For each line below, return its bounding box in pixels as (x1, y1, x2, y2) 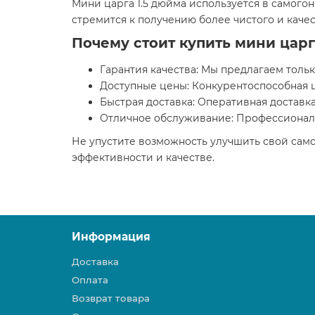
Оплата (72, 274, 108, 285)
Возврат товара (72, 292, 150, 304)
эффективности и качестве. (72, 150, 214, 164)
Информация (72, 230, 150, 243)
